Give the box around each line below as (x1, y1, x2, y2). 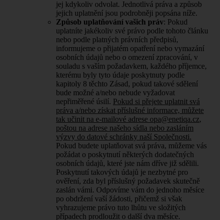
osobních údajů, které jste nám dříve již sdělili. (56, 159, 199, 167)
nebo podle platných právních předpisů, (56, 35, 178, 44)
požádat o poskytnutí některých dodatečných (56, 150, 194, 159)
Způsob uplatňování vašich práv (56, 17, 164, 26)
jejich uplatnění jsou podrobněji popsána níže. (56, 8, 197, 17)
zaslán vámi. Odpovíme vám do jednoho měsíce (56, 185, 204, 194)
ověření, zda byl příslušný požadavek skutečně (56, 176, 200, 185)
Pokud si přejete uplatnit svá (113, 97, 200, 106)
